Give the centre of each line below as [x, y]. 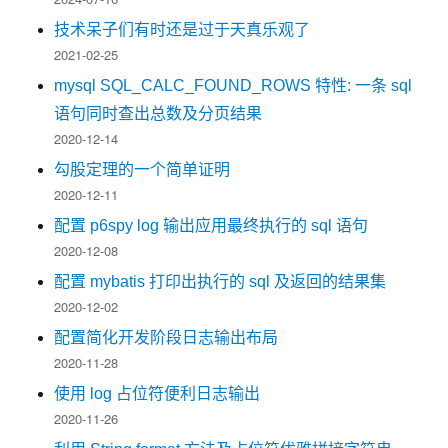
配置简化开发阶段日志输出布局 [166, 337]
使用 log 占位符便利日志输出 [157, 393]
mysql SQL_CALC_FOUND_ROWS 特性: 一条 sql [233, 85]
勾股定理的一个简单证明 [142, 169]
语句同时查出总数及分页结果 [158, 113]
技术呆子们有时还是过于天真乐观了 [182, 29]
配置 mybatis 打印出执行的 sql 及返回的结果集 [220, 281]
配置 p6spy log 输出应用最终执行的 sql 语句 [211, 225]
